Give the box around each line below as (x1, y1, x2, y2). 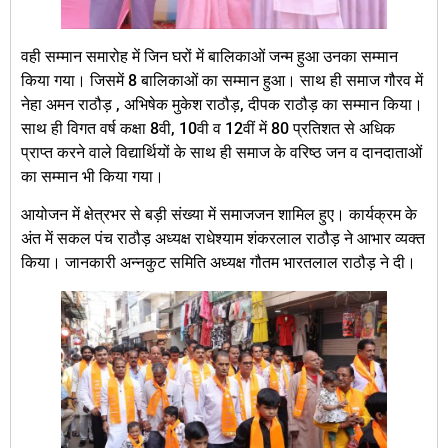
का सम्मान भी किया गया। (21, 166, 164, 186)
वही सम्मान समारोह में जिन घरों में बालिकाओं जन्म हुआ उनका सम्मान (21, 46, 398, 66)
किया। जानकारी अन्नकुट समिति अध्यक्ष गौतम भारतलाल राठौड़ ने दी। (21, 252, 416, 272)
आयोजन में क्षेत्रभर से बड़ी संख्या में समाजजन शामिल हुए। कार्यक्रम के (21, 204, 417, 224)
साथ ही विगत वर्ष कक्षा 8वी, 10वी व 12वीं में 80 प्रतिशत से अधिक (21, 118, 395, 138)
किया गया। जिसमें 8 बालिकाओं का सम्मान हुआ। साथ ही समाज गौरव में (21, 70, 423, 90)
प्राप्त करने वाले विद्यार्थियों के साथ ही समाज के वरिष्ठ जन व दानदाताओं (21, 142, 422, 162)
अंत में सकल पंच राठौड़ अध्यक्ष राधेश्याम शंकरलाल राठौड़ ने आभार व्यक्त (21, 228, 425, 248)
